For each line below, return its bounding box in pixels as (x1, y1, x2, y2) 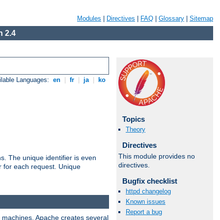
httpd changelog (126, 187, 171, 195)
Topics (122, 115, 145, 123)
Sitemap (190, 15, 213, 22)
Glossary (159, 15, 184, 22)
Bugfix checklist (122, 176, 177, 185)
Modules (77, 15, 101, 22)
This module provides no (118, 152, 195, 160)
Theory (126, 126, 145, 134)
